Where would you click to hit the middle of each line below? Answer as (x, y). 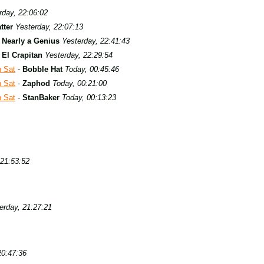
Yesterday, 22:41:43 (95, 41)
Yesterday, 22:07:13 (49, 27)
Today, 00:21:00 (80, 83)
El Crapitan (22, 55)
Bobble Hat (43, 69)
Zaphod (37, 83)
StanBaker (41, 98)
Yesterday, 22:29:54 (78, 55)
